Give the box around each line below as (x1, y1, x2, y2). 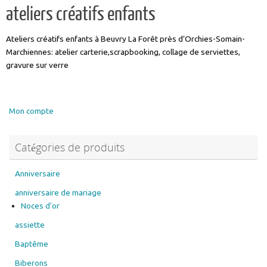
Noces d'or (21, 200, 60, 210)
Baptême (15, 238, 48, 249)
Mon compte (9, 105, 54, 116)
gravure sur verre (6, 60, 69, 70)
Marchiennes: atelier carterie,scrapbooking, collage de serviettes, (6, 47, 240, 57)
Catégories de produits (15, 139, 125, 154)
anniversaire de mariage (15, 187, 101, 197)
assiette (15, 219, 45, 229)
